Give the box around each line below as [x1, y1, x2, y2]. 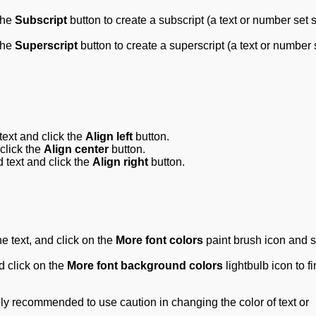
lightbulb [223, 260, 269, 272]
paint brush [203, 234, 262, 247]
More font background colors [67, 260, 223, 272]
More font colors [116, 234, 203, 247]
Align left [85, 130, 133, 142]
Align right [92, 155, 148, 168]
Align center [44, 142, 109, 155]
